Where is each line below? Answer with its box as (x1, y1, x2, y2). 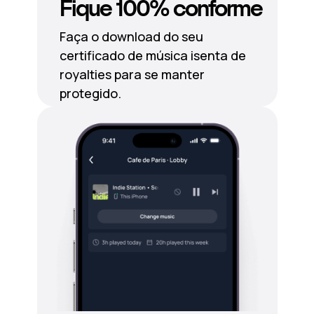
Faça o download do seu (59, 28, 203, 45)
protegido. (59, 85, 121, 102)
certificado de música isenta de (59, 47, 246, 64)
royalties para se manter (59, 66, 205, 83)
